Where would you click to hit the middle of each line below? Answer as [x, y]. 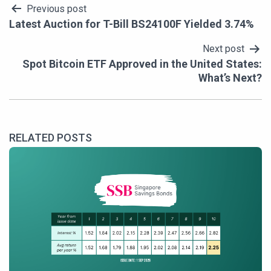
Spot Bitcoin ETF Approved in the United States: [142, 64]
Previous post [57, 9]
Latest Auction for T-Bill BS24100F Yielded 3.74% [132, 24]
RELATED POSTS [51, 138]
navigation [51, 36]
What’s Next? [230, 78]
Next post [224, 49]
